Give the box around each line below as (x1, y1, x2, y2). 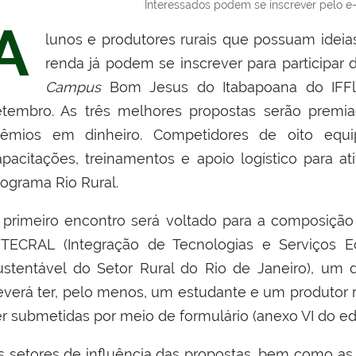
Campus (45, 78, 110, 95)
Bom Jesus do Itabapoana (109, 78, 306, 95)
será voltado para (131, 211, 257, 229)
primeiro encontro (3, 211, 126, 229)
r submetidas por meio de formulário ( (2, 307, 257, 324)
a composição (257, 211, 354, 229)
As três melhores (60, 102, 190, 119)
